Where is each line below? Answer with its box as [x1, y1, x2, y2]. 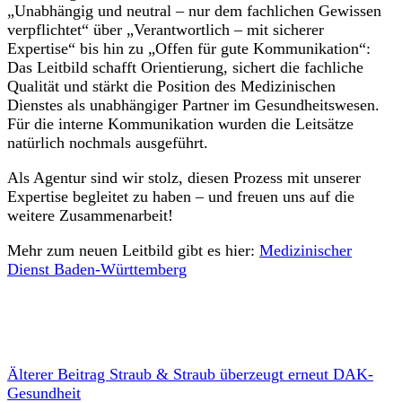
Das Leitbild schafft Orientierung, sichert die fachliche [7, 58, 363, 77]
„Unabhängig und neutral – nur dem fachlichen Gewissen [7, 2, 381, 21]
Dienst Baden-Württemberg [7, 260, 187, 279]
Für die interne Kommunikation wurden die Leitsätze [7, 115, 354, 134]
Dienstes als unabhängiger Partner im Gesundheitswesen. [7, 96, 380, 115]
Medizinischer [259, 241, 352, 260]
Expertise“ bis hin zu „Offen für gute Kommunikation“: [7, 39, 371, 58]
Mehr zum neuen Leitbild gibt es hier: [7, 241, 259, 260]
